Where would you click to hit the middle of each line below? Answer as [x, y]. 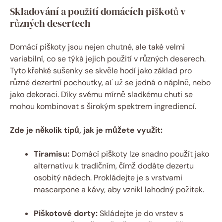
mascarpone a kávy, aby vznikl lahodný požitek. [119, 189]
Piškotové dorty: [66, 213]
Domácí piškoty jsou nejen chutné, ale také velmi [97, 47]
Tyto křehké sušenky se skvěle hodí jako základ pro [101, 70]
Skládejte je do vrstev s [140, 213]
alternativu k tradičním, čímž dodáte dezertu [114, 166]
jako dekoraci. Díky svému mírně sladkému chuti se [101, 94]
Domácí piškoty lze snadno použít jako [139, 154]
